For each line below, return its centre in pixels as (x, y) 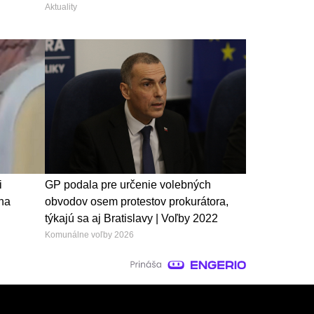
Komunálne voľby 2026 (89, 234)
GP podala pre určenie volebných (128, 184)
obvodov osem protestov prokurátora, (136, 201)
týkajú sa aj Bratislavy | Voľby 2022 (131, 218)
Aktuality (61, 7)
